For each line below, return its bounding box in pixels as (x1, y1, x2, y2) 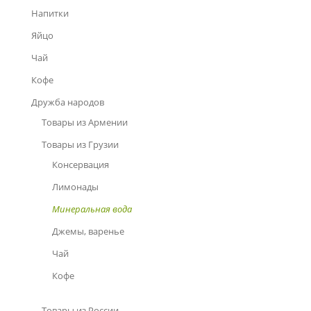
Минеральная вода (52, 203, 132, 215)
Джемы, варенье (52, 225, 124, 237)
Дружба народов (31, 96, 104, 108)
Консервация (52, 158, 109, 171)
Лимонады (52, 180, 99, 193)
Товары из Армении (42, 116, 128, 128)
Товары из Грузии (42, 138, 119, 151)
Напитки (31, 7, 69, 19)
